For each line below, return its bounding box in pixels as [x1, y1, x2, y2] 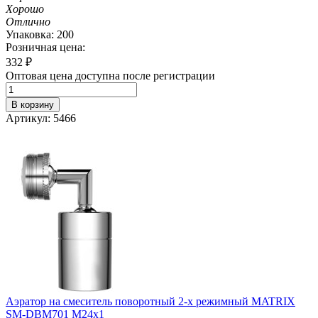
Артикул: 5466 [6, 111, 76, 124]
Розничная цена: [6, 40, 85, 53]
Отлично [6, 15, 50, 28]
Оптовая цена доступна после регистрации [6, 69, 215, 82]
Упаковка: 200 [6, 28, 74, 40]
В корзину [11, 99, 54, 110]
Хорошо [6, 2, 44, 15]
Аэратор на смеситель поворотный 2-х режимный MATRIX [6, 295, 295, 307]
